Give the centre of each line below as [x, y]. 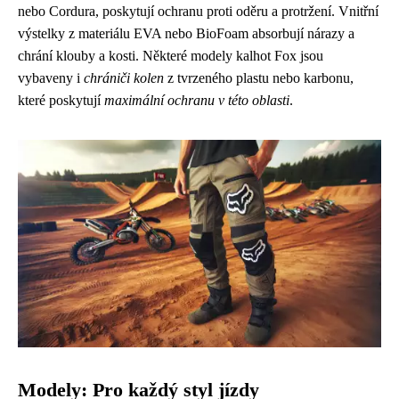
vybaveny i [51, 78]
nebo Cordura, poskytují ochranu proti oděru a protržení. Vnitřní [198, 12]
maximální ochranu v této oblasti [197, 101]
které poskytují [61, 101]
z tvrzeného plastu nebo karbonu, [259, 78]
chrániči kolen [124, 78]
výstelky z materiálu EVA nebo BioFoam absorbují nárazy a [186, 34]
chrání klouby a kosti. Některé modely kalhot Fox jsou [171, 56]
